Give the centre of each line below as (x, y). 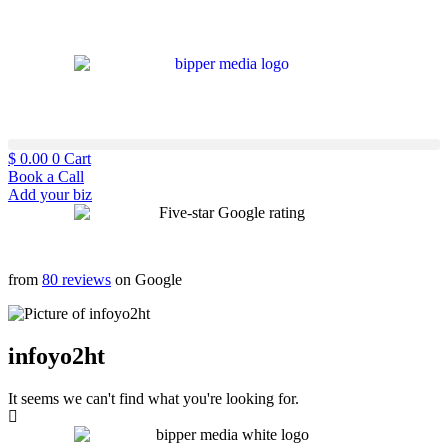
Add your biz (50, 194)
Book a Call (46, 176)
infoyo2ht (56, 355)
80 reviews (76, 279)
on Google (146, 279)
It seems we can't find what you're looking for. (153, 398)
